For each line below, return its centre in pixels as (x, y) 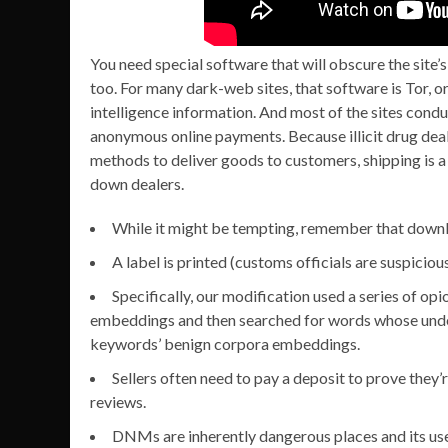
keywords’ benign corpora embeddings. (225, 344)
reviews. (118, 402)
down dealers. (137, 184)
